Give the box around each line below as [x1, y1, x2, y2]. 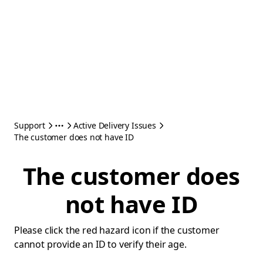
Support [14, 120, 45, 131]
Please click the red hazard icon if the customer [14, 224, 220, 237]
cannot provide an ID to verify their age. [14, 238, 187, 251]
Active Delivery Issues [73, 120, 156, 131]
